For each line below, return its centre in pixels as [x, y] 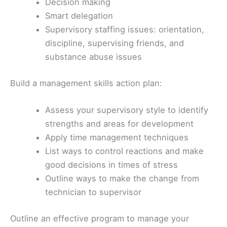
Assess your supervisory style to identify [127, 110]
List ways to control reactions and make [125, 151]
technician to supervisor [93, 192]
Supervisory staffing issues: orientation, [125, 30]
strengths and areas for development [120, 124]
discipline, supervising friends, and [115, 43]
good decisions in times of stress [112, 165]
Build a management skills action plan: [86, 83]
